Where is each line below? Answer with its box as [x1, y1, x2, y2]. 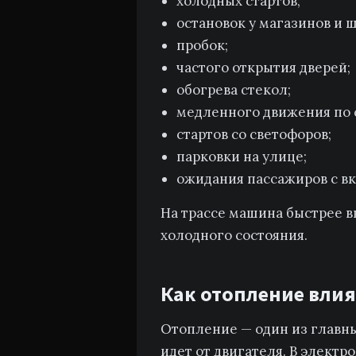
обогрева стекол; [176, 81, 291, 99]
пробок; [176, 37, 228, 54]
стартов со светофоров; [176, 126, 331, 143]
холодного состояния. [161, 226, 308, 244]
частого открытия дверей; [176, 59, 350, 76]
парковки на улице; [176, 148, 307, 165]
